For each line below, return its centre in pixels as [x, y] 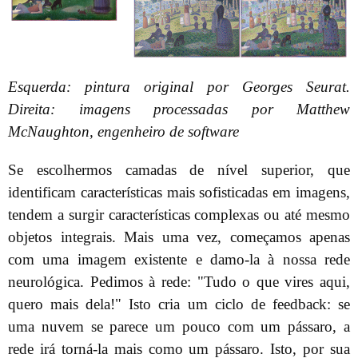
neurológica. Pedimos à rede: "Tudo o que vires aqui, [179, 282]
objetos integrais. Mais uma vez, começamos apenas [179, 237]
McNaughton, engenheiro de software [123, 132]
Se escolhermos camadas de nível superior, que [179, 170]
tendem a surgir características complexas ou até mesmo [179, 215]
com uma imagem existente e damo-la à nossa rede [179, 260]
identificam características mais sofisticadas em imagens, [179, 193]
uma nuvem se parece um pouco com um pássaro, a [179, 327]
